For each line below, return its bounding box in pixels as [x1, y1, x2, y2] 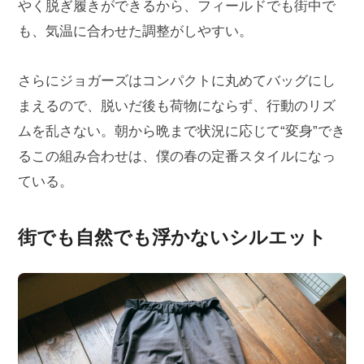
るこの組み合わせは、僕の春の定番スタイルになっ [17, 149, 336, 165]
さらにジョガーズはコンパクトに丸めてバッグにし [17, 73, 336, 89]
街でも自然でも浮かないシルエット [17, 227, 327, 249]
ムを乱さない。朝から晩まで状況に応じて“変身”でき [17, 123, 345, 140]
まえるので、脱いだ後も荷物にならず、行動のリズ [17, 98, 336, 115]
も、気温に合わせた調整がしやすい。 [17, 23, 253, 39]
